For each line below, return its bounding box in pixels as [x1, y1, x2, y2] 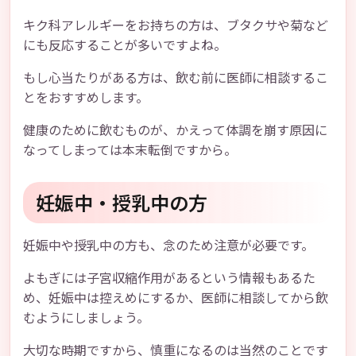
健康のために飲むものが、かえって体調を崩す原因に [23, 120, 327, 139]
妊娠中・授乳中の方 [36, 188, 207, 216]
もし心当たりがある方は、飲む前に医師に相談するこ [23, 68, 328, 87]
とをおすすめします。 [23, 87, 149, 106]
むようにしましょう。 [23, 308, 149, 327]
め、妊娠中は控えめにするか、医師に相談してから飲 [23, 288, 328, 307]
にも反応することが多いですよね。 [23, 35, 226, 54]
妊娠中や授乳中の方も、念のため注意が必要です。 [23, 235, 314, 254]
